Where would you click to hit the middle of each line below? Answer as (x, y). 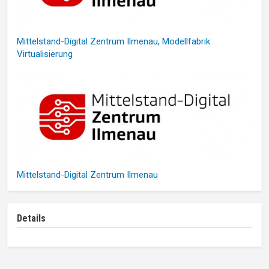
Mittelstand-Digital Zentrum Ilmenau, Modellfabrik (113, 41)
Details (31, 219)
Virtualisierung (45, 54)
